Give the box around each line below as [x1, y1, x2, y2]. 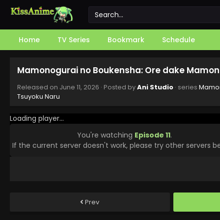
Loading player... [10, 113, 64, 123]
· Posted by [99, 82, 137, 92]
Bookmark [108, 35, 144, 45]
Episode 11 [135, 130, 170, 140]
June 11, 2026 [59, 82, 99, 92]
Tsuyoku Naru [17, 92, 60, 101]
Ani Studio [137, 82, 173, 92]
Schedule [162, 35, 195, 45]
